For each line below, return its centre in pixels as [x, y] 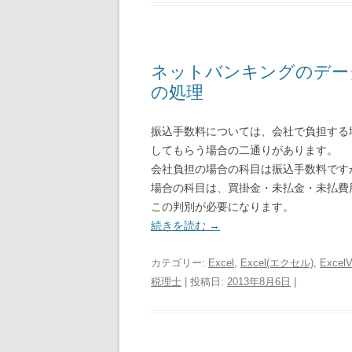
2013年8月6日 [259, 282]
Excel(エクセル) [277, 263]
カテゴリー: [180, 263]
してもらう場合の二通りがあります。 [244, 150]
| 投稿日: [204, 282]
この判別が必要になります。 [222, 207]
